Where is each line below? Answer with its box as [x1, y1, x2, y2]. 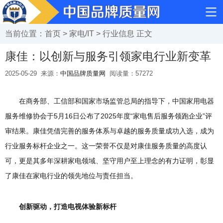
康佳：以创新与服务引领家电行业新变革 [5, 50, 211, 63]
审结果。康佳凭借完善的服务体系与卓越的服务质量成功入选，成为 [5, 127, 214, 135]
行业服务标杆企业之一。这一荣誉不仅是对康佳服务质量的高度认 [5, 142, 207, 150]
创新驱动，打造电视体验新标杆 [5, 203, 116, 211]
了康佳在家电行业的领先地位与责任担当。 [5, 172, 137, 180]
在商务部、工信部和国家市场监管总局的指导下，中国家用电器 [5, 97, 214, 105]
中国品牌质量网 [60, 70, 106, 77]
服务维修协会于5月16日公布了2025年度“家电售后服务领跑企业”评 [5, 112, 212, 120]
